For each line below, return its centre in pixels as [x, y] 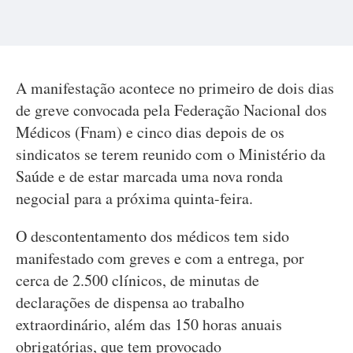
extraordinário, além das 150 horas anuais [149, 324]
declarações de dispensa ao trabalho [130, 302]
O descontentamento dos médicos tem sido [152, 236]
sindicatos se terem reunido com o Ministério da [171, 154]
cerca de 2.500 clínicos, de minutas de [137, 280]
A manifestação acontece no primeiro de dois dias [175, 88]
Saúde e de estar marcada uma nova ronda [149, 176]
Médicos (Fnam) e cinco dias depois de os [150, 132]
